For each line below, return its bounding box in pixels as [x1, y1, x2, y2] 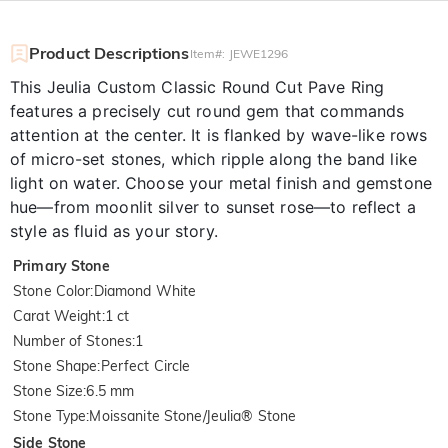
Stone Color [13, 281, 91, 300]
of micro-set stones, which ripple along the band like [10, 148, 417, 169]
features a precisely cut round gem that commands [10, 100, 405, 121]
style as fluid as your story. [10, 220, 218, 241]
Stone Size [13, 381, 84, 400]
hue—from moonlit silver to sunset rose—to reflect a [10, 196, 416, 217]
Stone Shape [13, 356, 98, 375]
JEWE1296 [228, 45, 289, 61]
